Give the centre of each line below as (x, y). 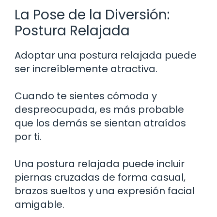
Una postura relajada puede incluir (100, 163)
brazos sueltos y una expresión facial (105, 191)
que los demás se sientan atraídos (100, 123)
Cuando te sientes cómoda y (86, 96)
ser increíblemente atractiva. (86, 69)
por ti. (28, 136)
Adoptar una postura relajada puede (106, 55)
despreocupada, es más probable (99, 109)
